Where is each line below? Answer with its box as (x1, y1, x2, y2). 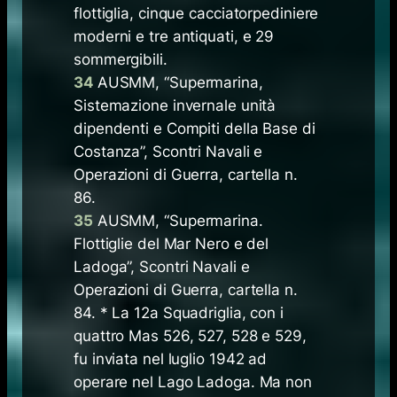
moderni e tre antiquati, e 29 (74, 27, 275, 46)
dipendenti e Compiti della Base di (74, 120, 315, 138)
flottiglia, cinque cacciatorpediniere (74, 4, 319, 23)
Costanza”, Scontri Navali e (74, 143, 263, 161)
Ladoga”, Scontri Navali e (74, 258, 250, 276)
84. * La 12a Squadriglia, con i (74, 304, 284, 323)
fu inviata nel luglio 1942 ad (74, 350, 268, 369)
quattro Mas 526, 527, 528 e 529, (74, 327, 307, 346)
